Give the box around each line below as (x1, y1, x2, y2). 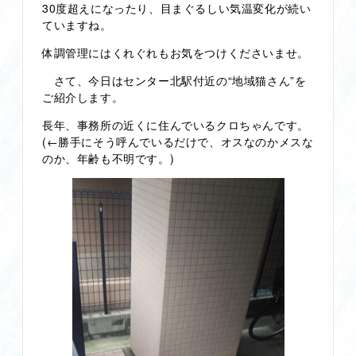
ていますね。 (42, 16, 112, 33)
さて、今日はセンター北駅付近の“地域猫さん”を (42, 72, 307, 88)
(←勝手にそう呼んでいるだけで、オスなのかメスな (42, 133, 314, 149)
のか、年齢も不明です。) (42, 149, 175, 166)
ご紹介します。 (42, 88, 124, 105)
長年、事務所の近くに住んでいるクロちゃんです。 (42, 116, 309, 133)
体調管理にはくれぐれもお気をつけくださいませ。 (42, 44, 309, 60)
